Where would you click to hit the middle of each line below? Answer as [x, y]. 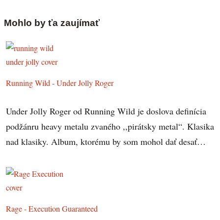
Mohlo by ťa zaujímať [52, 23]
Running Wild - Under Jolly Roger [60, 83]
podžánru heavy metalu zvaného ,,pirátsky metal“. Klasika [110, 126]
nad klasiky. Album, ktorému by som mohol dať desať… [106, 141]
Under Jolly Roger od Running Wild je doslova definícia [106, 111]
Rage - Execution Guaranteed [52, 209]
